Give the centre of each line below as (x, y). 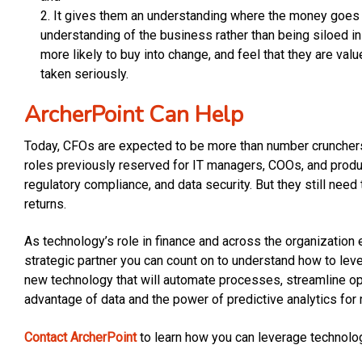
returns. (45, 204)
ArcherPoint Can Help (137, 114)
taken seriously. (84, 74)
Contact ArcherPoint (80, 337)
